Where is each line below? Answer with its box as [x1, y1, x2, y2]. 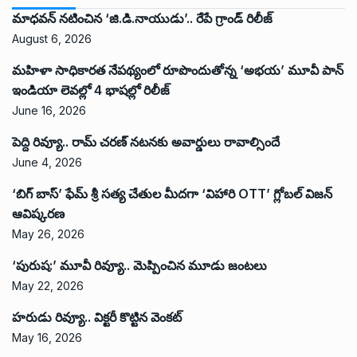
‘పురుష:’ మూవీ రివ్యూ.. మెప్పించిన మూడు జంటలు [12, 257, 267, 273]
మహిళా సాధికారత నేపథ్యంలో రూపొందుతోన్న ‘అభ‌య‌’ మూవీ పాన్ [12, 61, 343, 78]
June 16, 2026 [12, 103, 86, 117]
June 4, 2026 [12, 155, 82, 169]
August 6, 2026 [12, 31, 92, 45]
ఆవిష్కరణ [12, 205, 65, 222]
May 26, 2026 [12, 226, 84, 241]
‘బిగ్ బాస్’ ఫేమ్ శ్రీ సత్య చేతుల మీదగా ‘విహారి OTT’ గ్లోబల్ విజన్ [12, 185, 332, 202]
